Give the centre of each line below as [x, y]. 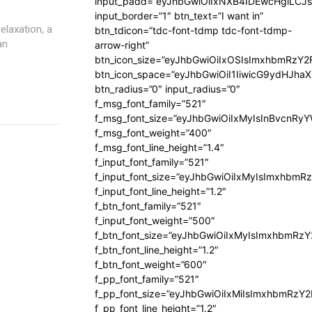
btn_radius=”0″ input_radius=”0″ [167, 89]
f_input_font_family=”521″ [152, 162]
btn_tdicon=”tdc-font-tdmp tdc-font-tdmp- [193, 30]
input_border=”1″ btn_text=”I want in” [179, 16]
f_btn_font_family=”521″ [148, 206]
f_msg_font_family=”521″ [150, 103]
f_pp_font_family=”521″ [147, 279]
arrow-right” [122, 45]
